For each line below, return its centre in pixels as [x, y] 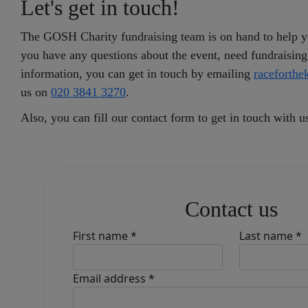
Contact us [231, 209]
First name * [105, 236]
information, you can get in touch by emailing [137, 74]
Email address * [114, 278]
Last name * [271, 236]
